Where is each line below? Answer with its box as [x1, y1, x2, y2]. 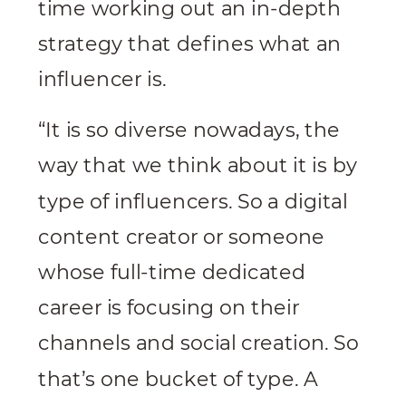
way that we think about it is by [38, 153, 358, 179]
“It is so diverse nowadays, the [38, 118, 341, 143]
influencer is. [38, 67, 167, 92]
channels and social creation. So [38, 331, 360, 356]
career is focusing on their [38, 295, 300, 321]
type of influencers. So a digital [38, 189, 348, 214]
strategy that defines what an [38, 32, 342, 57]
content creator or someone [38, 225, 325, 249]
